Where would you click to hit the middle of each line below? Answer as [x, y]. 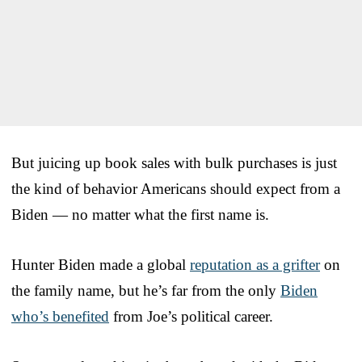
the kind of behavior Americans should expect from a [176, 189]
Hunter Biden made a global [101, 265]
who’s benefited [60, 317]
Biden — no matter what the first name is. [140, 215]
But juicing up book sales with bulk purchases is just [174, 163]
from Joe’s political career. [191, 317]
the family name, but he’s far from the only [146, 291]
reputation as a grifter [255, 265]
